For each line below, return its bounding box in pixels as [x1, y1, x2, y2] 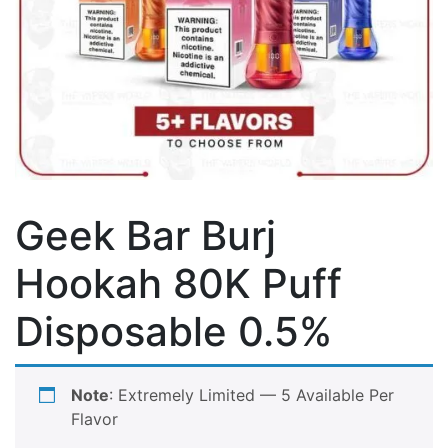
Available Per [296, 385, 394, 405]
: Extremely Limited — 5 [109, 385, 296, 405]
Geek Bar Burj [15, 211, 276, 260]
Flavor [71, 409, 118, 429]
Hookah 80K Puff [15, 259, 342, 308]
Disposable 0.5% [15, 307, 332, 356]
